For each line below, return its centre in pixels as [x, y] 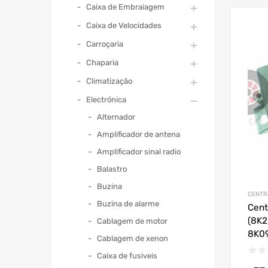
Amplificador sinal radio [139, 151]
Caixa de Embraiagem [125, 7]
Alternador [116, 117]
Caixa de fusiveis [127, 255]
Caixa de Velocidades [124, 25]
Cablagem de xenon [133, 238]
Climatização [109, 81]
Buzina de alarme [128, 203]
